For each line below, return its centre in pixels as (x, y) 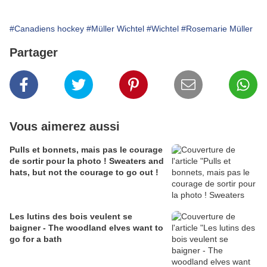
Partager (34, 53)
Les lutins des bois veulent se (71, 217)
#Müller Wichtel (115, 29)
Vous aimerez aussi (65, 127)
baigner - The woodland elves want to (86, 228)
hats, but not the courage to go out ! (84, 173)
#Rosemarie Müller (217, 29)
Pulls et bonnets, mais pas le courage (86, 150)
